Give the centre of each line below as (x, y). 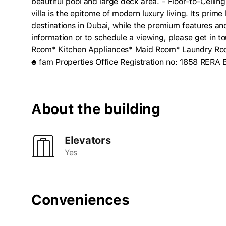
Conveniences (80, 200)
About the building (96, 109)
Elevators (88, 140)
